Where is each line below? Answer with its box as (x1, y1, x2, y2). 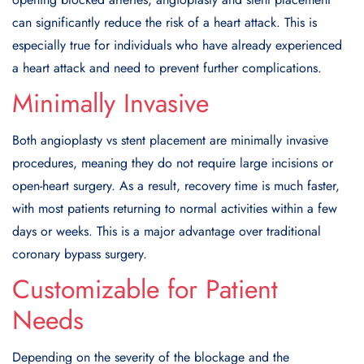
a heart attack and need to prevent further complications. (12, 58, 322, 77)
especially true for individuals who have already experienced (12, 35, 342, 54)
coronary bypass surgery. (12, 244, 147, 263)
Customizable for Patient (12, 270, 278, 308)
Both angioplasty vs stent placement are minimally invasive (12, 130, 328, 149)
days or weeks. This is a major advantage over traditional (12, 221, 321, 240)
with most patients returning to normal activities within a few (12, 198, 337, 218)
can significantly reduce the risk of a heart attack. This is (12, 12, 317, 32)
